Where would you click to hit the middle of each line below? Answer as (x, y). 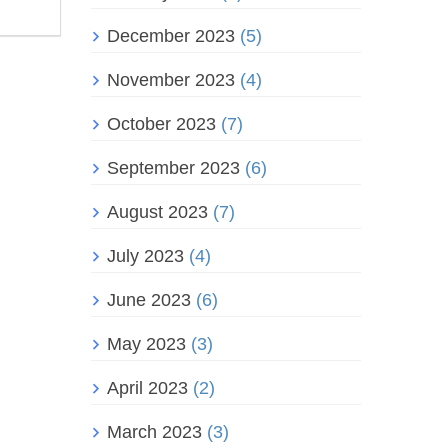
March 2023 (154, 432)
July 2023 (145, 256)
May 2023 (146, 344)
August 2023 (157, 212)
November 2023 (171, 80)
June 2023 (149, 300)
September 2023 (173, 168)
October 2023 (161, 124)
